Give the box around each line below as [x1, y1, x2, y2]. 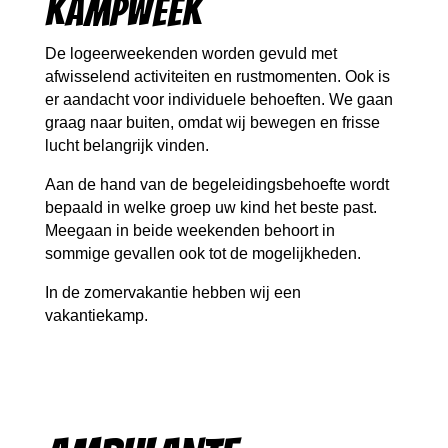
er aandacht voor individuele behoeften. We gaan [44, 91, 393, 109]
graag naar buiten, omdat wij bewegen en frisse [44, 114, 380, 132]
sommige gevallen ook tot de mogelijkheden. [44, 245, 361, 263]
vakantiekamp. [44, 307, 148, 325]
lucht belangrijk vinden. [44, 137, 209, 155]
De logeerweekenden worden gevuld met [44, 45, 337, 63]
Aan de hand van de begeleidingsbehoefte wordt [44, 176, 389, 194]
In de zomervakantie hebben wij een [44, 284, 301, 302]
